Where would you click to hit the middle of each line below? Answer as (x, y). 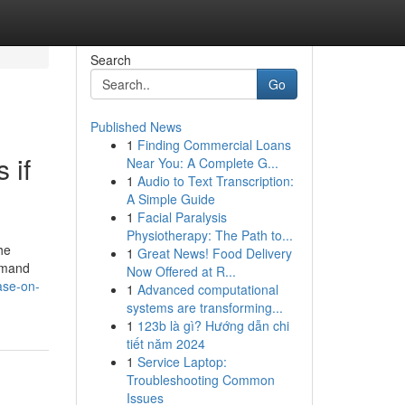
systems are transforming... (204, 307)
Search (110, 60)
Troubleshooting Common (200, 380)
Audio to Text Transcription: (215, 181)
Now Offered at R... (181, 271)
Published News (136, 127)
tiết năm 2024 (165, 344)
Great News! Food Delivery (214, 253)
